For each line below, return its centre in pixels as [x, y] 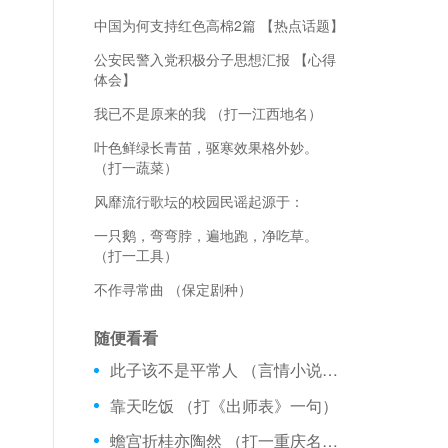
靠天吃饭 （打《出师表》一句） [223, 405]
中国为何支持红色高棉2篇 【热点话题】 [218, 25]
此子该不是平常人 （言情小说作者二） [329, 370]
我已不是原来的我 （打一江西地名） [207, 113]
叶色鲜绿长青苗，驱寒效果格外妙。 [205, 147]
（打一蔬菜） [135, 167]
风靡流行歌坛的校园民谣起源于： [198, 201]
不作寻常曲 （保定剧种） [172, 289]
